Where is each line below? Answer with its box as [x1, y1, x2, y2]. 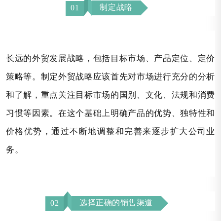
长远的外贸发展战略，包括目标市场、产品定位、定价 [6, 52, 215, 64]
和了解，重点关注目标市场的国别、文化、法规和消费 [6, 89, 215, 101]
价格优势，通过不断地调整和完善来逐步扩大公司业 [6, 125, 215, 137]
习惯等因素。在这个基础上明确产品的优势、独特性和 [6, 107, 215, 119]
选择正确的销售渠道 [79, 198, 153, 207]
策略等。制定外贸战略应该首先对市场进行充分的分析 [6, 71, 215, 82]
